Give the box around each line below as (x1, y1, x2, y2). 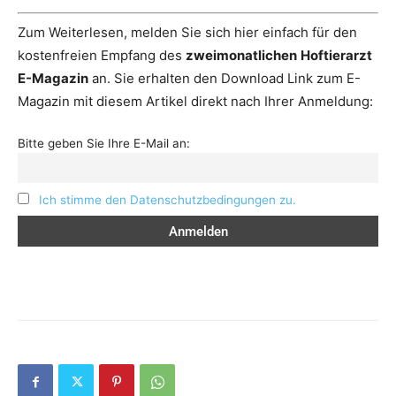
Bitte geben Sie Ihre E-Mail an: (18, 135, 190, 150)
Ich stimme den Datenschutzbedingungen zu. (38, 192, 296, 207)
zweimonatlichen (186, 46, 297, 64)
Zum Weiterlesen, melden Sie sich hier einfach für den (18, 23, 357, 41)
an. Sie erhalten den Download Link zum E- (88, 69, 361, 87)
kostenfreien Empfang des (18, 46, 186, 64)
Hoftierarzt (301, 46, 372, 64)
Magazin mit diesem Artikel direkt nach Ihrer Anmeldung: (18, 92, 373, 110)
